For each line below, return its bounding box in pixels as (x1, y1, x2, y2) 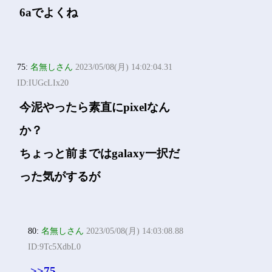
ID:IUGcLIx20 (17, 78, 69, 87)
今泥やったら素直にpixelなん (19, 101, 171, 114)
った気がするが (19, 170, 101, 183)
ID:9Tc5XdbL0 (28, 242, 81, 251)
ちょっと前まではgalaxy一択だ (19, 147, 180, 160)
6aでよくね (19, 6, 78, 19)
